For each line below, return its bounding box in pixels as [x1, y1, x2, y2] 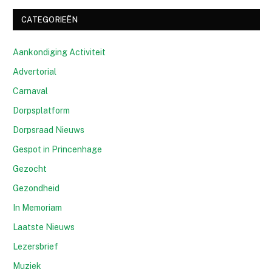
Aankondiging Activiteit [13, 47, 106, 57]
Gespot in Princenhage [13, 144, 102, 154]
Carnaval [13, 86, 48, 96]
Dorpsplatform [13, 105, 70, 115]
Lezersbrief [13, 241, 58, 251]
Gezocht [13, 163, 47, 174]
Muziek [13, 260, 41, 271]
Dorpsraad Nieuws [13, 124, 84, 135]
